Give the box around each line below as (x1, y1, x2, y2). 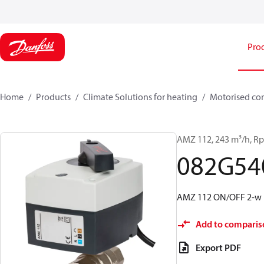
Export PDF (196, 242, 241, 253)
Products (36, 91, 71, 103)
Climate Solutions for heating (83, 91, 197, 103)
